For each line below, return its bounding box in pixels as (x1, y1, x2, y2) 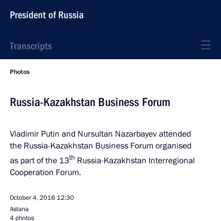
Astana (10, 204, 29, 214)
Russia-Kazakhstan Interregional (75, 154, 195, 166)
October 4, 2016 (10, 193, 55, 202)
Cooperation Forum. (10, 166, 81, 178)
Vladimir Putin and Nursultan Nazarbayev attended (10, 128, 191, 140)
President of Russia (10, 9, 84, 21)
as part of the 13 (10, 154, 69, 166)
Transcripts (10, 40, 52, 52)
